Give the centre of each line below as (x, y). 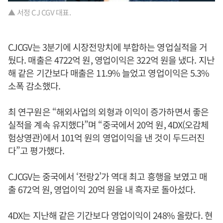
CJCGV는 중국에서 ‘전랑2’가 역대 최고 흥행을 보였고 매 (108, 176)
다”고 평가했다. (36, 151)
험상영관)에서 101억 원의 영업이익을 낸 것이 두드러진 (107, 138)
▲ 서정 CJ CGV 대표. (39, 12)
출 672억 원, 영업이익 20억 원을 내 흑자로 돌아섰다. (102, 189)
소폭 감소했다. (34, 86)
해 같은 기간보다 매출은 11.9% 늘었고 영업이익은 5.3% (109, 73)
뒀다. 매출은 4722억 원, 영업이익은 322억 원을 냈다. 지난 (111, 60)
